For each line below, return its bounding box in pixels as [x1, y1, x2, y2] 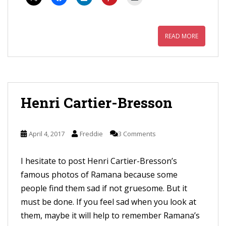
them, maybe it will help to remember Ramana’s [21, 210, 200, 221]
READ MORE [165, 32, 198, 40]
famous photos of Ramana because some [21, 169, 178, 180]
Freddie [80, 129, 103, 138]
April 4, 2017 [29, 129, 65, 138]
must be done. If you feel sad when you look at [21, 196, 196, 207]
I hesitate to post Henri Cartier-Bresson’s [21, 155, 177, 166]
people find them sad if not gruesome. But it [21, 183, 187, 194]
